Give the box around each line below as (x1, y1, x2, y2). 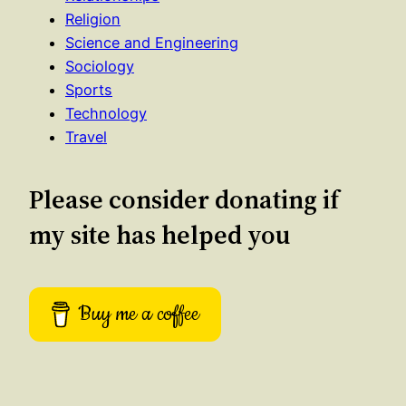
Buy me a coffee (78, 299, 200, 328)
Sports (65, 80, 112, 99)
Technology (65, 103, 147, 122)
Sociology (65, 56, 134, 75)
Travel (65, 127, 107, 146)
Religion (65, 9, 121, 28)
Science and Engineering (65, 33, 238, 52)
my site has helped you (29, 217, 290, 253)
